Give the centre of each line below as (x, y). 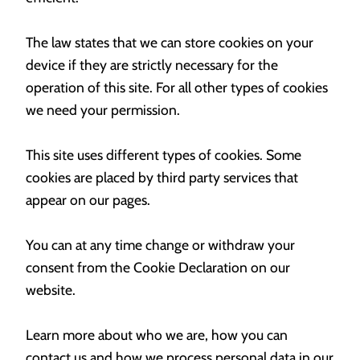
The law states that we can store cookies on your (170, 43)
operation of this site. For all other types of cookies (177, 88)
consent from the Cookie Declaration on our (158, 268)
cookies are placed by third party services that (162, 178)
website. (51, 290)
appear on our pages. (88, 200)
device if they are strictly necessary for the (152, 65)
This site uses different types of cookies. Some (164, 155)
